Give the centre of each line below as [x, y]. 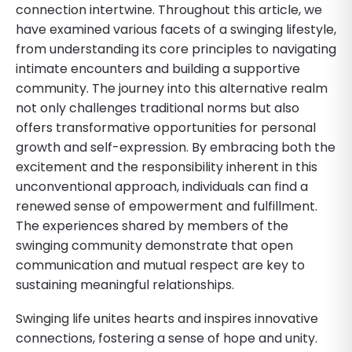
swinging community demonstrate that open [154, 245]
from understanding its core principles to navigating [176, 49]
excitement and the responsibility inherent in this [167, 167]
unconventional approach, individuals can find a [162, 186]
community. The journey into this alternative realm [172, 88]
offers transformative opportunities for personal [166, 127]
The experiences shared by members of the [152, 225]
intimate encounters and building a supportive [158, 68]
